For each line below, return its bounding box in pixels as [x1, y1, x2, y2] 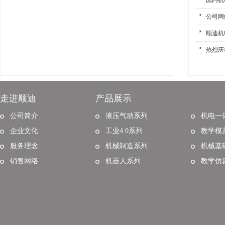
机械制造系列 [105, 142, 148, 150]
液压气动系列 [105, 112, 148, 120]
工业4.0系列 [105, 127, 143, 135]
